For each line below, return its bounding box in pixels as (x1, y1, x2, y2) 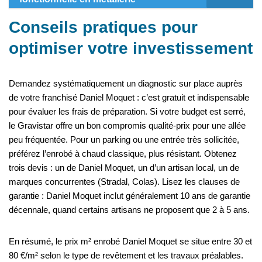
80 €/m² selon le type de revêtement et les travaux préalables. (9, 250, 243, 261)
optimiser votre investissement (9, 39, 253, 58)
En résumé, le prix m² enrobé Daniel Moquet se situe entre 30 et (9, 236, 252, 247)
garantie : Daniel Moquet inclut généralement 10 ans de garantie (9, 191, 250, 201)
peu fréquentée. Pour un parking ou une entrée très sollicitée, (9, 135, 239, 145)
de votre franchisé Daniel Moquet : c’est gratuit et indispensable (9, 92, 249, 103)
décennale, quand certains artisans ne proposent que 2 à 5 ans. (9, 205, 250, 215)
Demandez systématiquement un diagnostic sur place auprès (9, 78, 243, 89)
